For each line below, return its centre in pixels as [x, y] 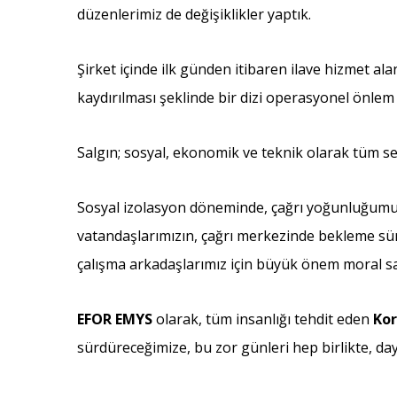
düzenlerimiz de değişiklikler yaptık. [194, 14]
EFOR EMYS [115, 319]
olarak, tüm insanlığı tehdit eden [263, 319]
